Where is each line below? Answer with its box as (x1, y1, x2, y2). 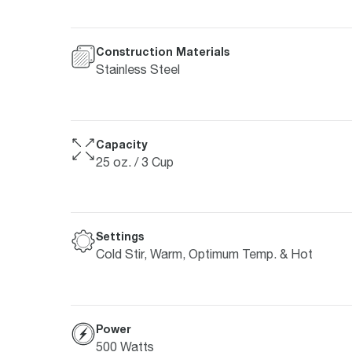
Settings (96, 229, 144, 244)
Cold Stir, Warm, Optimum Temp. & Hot (96, 247, 313, 262)
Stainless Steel (96, 62, 180, 77)
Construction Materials (96, 45, 229, 59)
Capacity (96, 137, 147, 151)
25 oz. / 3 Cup (96, 154, 174, 169)
